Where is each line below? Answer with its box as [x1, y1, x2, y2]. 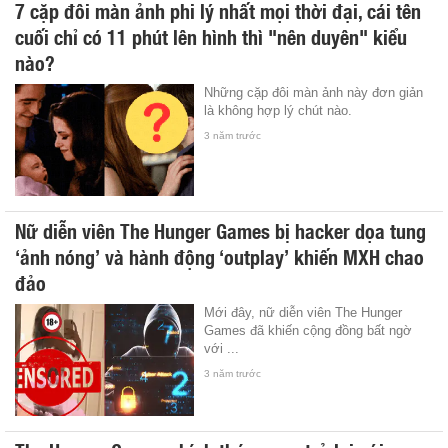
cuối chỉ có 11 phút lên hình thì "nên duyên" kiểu [15, 20, 407, 51]
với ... [204, 340, 240, 356]
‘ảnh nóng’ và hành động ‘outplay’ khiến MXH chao [15, 240, 424, 271]
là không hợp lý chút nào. [204, 102, 353, 118]
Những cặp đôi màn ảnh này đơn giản [204, 84, 424, 100]
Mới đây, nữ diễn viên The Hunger [204, 304, 403, 320]
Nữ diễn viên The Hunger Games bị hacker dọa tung [15, 214, 426, 245]
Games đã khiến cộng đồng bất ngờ [204, 322, 413, 338]
